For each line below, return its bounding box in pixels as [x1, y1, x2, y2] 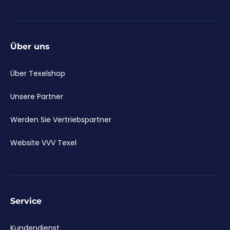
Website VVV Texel [10, 138, 76, 148]
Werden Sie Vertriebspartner [10, 114, 111, 125]
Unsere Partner [10, 91, 63, 102]
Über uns [10, 42, 50, 52]
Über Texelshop [10, 68, 65, 79]
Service [10, 196, 42, 206]
